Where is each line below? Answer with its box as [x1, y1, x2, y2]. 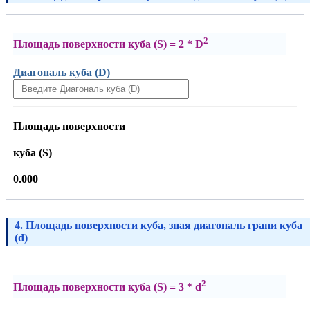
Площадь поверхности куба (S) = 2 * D [13, 38, 203, 51]
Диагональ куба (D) [13, 66, 110, 78]
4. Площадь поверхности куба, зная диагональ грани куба [15, 219, 302, 231]
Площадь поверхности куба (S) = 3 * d [13, 280, 201, 293]
